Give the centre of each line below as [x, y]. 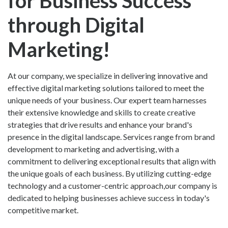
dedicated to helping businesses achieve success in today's [109, 197]
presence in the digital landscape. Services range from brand [111, 136]
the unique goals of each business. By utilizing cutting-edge [109, 173]
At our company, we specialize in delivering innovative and [108, 75]
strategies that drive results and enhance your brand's [100, 124]
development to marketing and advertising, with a [93, 149]
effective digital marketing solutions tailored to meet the [106, 88]
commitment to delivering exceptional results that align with [112, 161]
